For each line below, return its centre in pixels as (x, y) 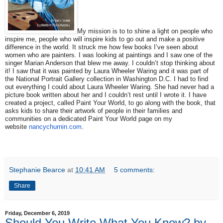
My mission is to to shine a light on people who (145, 31)
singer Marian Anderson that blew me (59, 63)
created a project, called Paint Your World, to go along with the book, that (110, 103)
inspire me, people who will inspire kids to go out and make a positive (105, 39)
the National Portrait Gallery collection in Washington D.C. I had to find (107, 79)
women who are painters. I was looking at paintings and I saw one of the (109, 55)
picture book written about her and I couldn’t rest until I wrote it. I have (106, 95)
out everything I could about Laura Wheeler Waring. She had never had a (110, 87)
